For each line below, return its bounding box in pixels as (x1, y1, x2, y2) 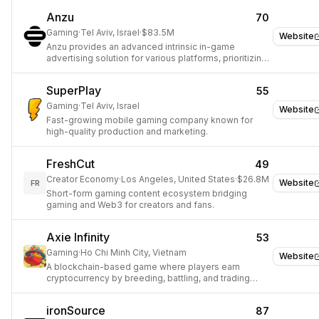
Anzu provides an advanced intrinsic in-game (46, 41, 235, 52)
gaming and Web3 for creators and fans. (46, 199, 214, 210)
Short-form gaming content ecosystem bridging (46, 188, 247, 199)
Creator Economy (46, 174, 119, 184)
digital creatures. (46, 284, 116, 295)
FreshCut (46, 157, 95, 171)
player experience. (46, 64, 125, 75)
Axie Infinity (46, 230, 110, 244)
